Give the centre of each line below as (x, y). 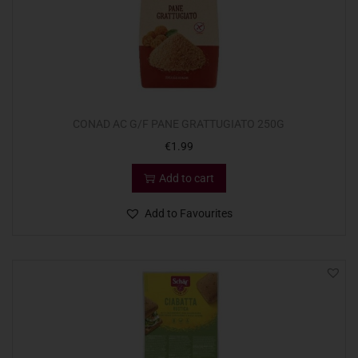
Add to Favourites (189, 214)
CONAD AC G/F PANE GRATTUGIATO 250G (179, 124)
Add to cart (186, 179)
